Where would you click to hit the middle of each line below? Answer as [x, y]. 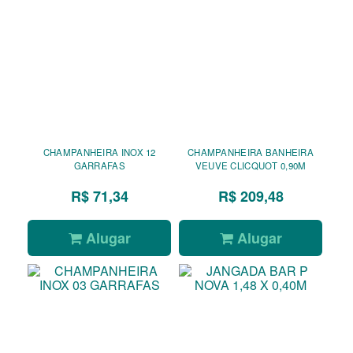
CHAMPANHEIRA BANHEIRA [251, 152]
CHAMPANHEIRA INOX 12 [99, 152]
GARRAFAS [99, 166]
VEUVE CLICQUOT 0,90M [251, 166]
